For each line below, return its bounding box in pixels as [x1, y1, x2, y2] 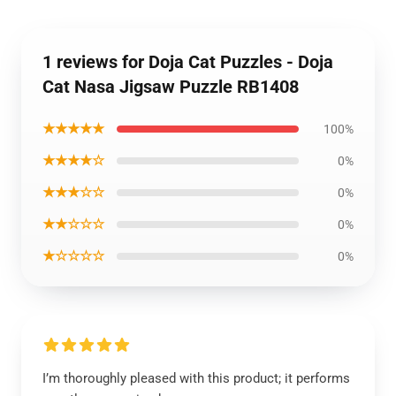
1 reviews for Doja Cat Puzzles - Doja [42, 51, 333, 72]
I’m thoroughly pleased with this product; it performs [42, 370, 350, 386]
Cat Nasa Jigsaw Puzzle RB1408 [42, 76, 299, 97]
